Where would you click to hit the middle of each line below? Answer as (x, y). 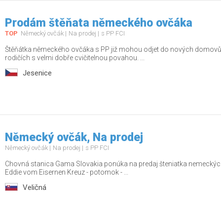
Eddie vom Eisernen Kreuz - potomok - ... (67, 172)
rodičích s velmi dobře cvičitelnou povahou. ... (75, 58)
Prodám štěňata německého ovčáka (99, 23)
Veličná (35, 187)
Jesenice (37, 73)
